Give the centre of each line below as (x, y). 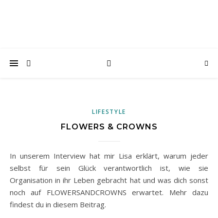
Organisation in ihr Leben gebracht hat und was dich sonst (109, 180)
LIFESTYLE (109, 112)
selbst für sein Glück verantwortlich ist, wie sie (109, 168)
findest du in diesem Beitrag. (58, 204)
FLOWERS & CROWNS (109, 127)
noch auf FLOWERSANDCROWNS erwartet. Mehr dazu (109, 192)
